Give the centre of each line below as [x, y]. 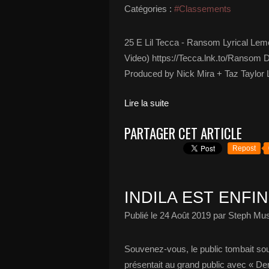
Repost [244, 148]
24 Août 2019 [185, 215]
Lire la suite [147, 103]
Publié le [142, 215]
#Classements [203, 9]
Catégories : [148, 9]
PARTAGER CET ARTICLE [183, 133]
